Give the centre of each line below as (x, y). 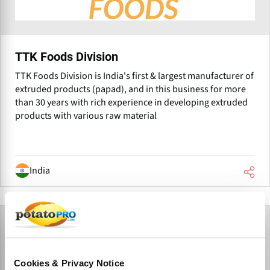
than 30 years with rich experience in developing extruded (131, 102)
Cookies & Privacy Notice (69, 263)
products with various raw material (86, 115)
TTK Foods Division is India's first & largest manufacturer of (134, 76)
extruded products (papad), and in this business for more (130, 89)
